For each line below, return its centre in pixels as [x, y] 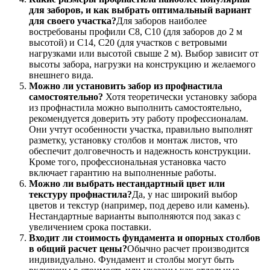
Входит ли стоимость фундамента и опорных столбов [145, 237]
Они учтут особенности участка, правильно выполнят [141, 129]
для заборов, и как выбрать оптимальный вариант [140, 10]
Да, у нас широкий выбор [185, 194]
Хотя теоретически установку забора [181, 96]
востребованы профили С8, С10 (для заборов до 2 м [136, 31]
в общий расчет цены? [78, 248]
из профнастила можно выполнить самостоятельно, [135, 107]
